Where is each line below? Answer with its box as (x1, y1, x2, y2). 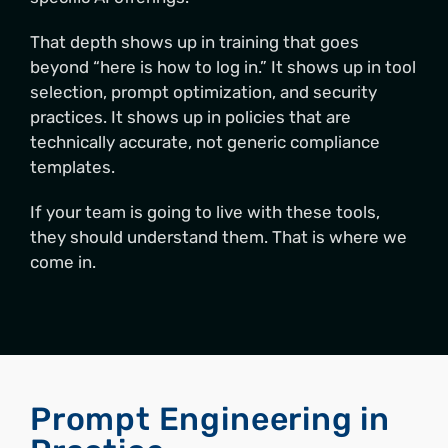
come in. (30, 252, 96, 273)
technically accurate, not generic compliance (30, 132, 380, 153)
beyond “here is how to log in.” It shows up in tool (30, 57, 416, 78)
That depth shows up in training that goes (30, 32, 359, 53)
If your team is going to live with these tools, (30, 202, 380, 223)
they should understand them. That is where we (30, 227, 407, 248)
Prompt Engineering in (30, 400, 391, 439)
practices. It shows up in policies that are (30, 107, 351, 128)
